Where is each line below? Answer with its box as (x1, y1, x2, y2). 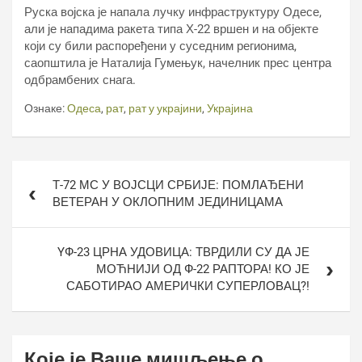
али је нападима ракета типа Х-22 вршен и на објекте (24, 22, 318, 36)
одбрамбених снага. (24, 73, 136, 87)
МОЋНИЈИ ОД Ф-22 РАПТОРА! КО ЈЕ (96, 262, 309, 276)
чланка (11, 183, 72, 204)
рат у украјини (128, 102, 202, 115)
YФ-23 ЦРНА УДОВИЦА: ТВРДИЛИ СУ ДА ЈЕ (57, 245, 309, 259)
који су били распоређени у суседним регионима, (24, 39, 297, 53)
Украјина (207, 102, 253, 115)
